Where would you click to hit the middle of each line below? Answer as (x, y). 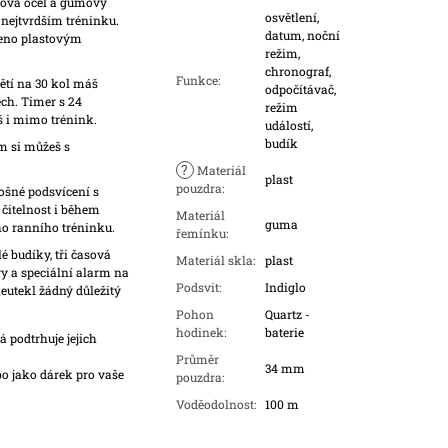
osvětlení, (291, 17)
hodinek (199, 332)
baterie (284, 332)
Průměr (197, 359)
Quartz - (287, 314)
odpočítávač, (300, 89)
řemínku (200, 233)
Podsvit (197, 287)
